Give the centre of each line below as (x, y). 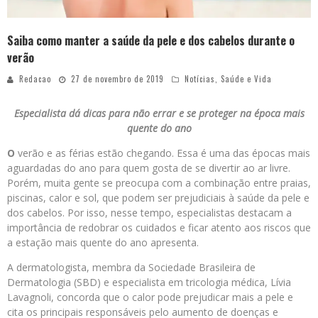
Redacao (35, 79)
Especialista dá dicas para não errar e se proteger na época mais (159, 114)
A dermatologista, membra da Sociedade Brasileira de (131, 268)
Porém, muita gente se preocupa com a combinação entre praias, (159, 183)
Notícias (200, 79)
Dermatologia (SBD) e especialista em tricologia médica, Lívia (149, 283)
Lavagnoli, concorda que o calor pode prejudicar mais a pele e (150, 297)
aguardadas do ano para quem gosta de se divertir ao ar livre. (149, 168)
